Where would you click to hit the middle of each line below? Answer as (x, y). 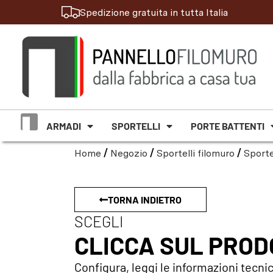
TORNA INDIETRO (145, 200)
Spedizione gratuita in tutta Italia (154, 12)
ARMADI (63, 126)
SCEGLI (99, 222)
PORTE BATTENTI (227, 126)
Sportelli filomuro (196, 154)
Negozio (129, 154)
